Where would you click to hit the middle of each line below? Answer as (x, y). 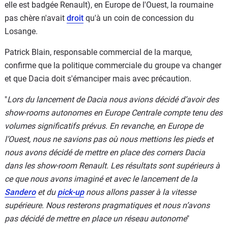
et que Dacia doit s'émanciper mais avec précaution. (98, 78)
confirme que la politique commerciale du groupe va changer (113, 65)
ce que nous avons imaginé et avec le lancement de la (101, 179)
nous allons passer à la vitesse (140, 192)
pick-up (71, 192)
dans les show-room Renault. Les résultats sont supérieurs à (112, 165)
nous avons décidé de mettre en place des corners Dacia (105, 152)
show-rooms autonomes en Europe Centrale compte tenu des (113, 112)
